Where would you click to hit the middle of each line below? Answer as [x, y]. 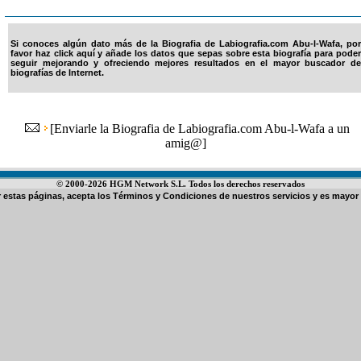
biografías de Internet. [57, 73]
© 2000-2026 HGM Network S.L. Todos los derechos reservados [180, 184]
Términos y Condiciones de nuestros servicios [212, 196]
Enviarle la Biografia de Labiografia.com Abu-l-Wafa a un [202, 129]
